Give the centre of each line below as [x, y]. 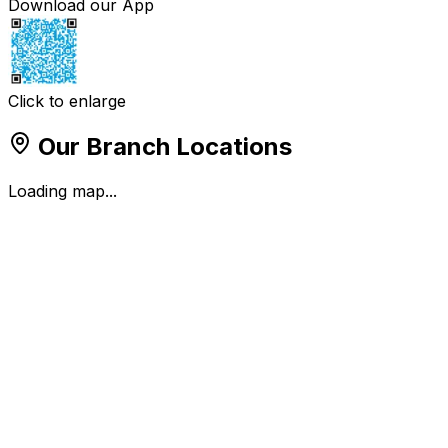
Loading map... [62, 191]
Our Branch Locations [162, 147]
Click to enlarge [67, 101]
